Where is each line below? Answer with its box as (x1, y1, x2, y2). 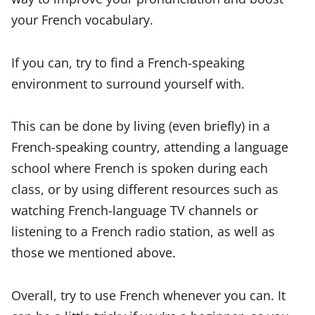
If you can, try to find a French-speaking (11, 53, 245, 71)
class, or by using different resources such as (11, 180, 278, 198)
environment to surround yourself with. (11, 74, 245, 92)
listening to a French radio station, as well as (11, 222, 275, 240)
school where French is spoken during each (11, 159, 268, 177)
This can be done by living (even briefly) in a (11, 117, 270, 135)
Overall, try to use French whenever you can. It (11, 285, 285, 304)
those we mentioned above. (11, 243, 176, 262)
